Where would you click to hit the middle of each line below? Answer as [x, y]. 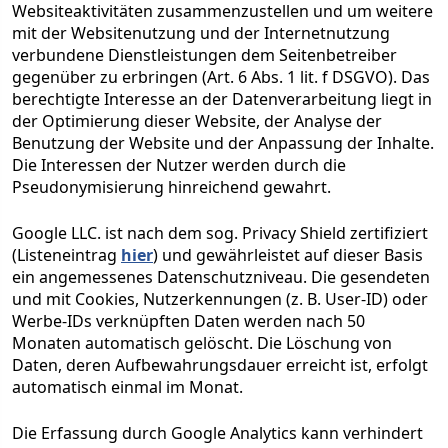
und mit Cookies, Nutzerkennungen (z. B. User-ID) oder [220, 299]
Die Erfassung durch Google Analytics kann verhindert [217, 433]
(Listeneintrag [66, 255]
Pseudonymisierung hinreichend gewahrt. [171, 187]
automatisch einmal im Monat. [127, 387]
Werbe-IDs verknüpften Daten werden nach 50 [188, 321]
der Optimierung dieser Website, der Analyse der [197, 121]
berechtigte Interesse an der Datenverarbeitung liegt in [222, 99]
